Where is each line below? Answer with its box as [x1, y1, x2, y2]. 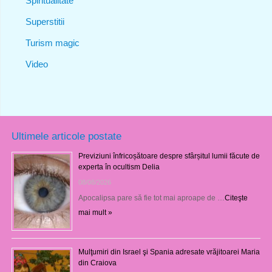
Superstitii [25, 16, 64, 27]
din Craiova [78, 258, 117, 267]
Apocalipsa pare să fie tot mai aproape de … [78, 193, 225, 202]
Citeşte [224, 193, 248, 202]
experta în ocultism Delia [78, 162, 160, 171]
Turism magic [25, 37, 80, 48]
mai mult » [78, 208, 112, 217]
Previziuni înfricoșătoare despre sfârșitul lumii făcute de [78, 151, 260, 160]
